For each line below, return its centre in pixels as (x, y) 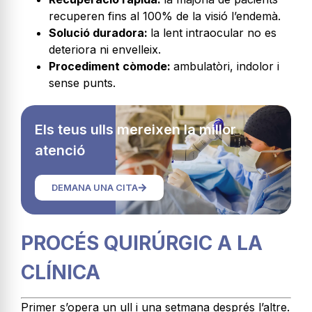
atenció (60, 151)
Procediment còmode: (111, 67)
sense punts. (82, 83)
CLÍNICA (61, 273)
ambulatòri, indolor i (226, 67)
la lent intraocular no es (213, 33)
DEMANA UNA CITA (95, 188)
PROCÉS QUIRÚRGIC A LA (142, 243)
